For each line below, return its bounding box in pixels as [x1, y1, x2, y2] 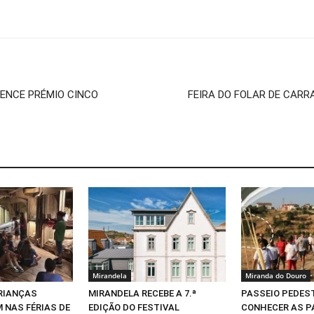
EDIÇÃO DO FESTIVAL [88, 301, 179, 313]
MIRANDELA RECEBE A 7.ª [88, 287, 196, 299]
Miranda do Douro [245, 270, 306, 280]
